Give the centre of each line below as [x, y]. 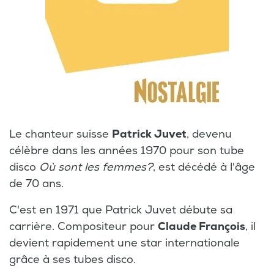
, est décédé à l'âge [204, 167]
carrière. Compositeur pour [83, 226]
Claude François [202, 226]
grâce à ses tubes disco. [72, 259]
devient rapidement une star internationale [124, 243]
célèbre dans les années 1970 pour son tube [127, 150]
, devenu [209, 134]
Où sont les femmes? [96, 167]
